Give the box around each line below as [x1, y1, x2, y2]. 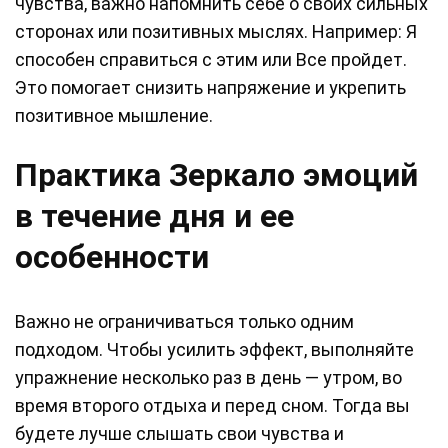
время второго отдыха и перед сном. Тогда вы [15, 395, 410, 417]
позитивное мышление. [15, 105, 213, 127]
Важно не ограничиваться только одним [15, 311, 354, 333]
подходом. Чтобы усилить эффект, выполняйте [15, 339, 414, 361]
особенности [15, 238, 209, 277]
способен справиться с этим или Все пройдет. [15, 49, 407, 71]
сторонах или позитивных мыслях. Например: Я [15, 21, 417, 43]
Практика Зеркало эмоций [15, 156, 418, 195]
